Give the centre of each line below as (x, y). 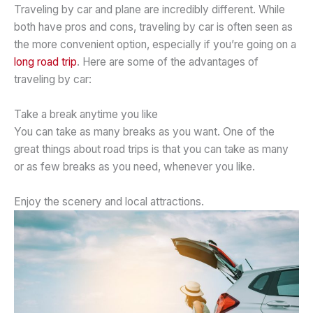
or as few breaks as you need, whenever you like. (134, 166)
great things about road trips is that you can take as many (151, 149)
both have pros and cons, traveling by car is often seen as (153, 27)
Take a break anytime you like (86, 114)
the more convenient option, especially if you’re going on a (155, 45)
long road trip (45, 62)
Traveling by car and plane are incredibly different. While (150, 10)
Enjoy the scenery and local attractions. (109, 201)
